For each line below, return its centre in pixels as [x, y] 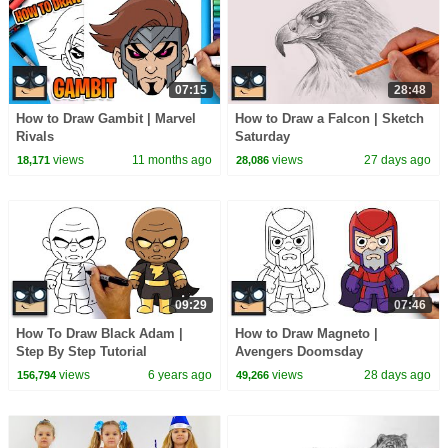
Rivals [34, 137]
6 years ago [179, 374]
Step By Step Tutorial [81, 352]
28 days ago [398, 374]
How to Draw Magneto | [307, 334]
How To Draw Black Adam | [99, 334]
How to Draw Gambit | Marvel [105, 119]
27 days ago [398, 159]
